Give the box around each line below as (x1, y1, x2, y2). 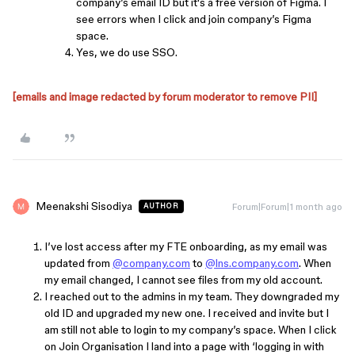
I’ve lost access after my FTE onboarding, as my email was (44, 240, 327, 254)
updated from (44, 257, 113, 270)
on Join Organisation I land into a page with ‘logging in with (44, 340, 324, 353)
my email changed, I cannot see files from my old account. (44, 273, 323, 287)
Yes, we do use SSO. (76, 46, 177, 59)
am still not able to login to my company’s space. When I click (44, 323, 337, 337)
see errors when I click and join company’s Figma (76, 13, 311, 26)
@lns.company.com (205, 257, 299, 270)
